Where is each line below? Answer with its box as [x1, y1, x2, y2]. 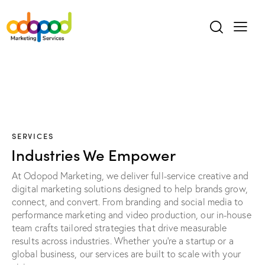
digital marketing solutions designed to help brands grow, [12, 183, 248, 195]
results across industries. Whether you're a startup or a [12, 235, 234, 247]
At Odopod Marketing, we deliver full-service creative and [12, 170, 248, 182]
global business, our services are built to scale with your [12, 248, 241, 260]
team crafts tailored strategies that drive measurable [12, 222, 227, 234]
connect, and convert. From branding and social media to [12, 196, 244, 208]
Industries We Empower [11, 143, 176, 165]
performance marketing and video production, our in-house [12, 209, 251, 221]
